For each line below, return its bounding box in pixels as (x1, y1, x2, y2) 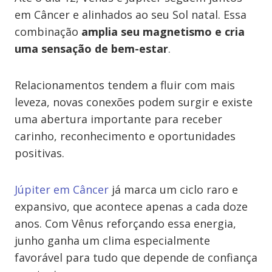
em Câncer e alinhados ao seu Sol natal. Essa (15, 7, 246, 22)
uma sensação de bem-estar (15, 41, 168, 56)
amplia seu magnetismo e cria (81, 24, 245, 39)
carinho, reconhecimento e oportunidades (15, 129, 236, 143)
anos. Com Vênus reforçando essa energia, (15, 216, 236, 231)
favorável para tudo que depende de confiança (15, 250, 257, 265)
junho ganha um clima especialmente (15, 233, 210, 248)
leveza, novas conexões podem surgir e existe (15, 95, 253, 109)
